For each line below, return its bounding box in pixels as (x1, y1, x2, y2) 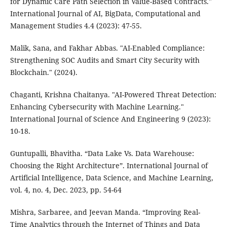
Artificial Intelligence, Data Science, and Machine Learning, (10, 172, 213, 182)
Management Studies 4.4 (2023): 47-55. (10, 20, 142, 30)
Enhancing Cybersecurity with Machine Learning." (10, 101, 184, 111)
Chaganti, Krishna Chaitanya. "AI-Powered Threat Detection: (10, 89, 216, 99)
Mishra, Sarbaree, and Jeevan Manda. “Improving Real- (10, 207, 200, 217)
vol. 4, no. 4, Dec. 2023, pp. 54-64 (10, 184, 122, 195)
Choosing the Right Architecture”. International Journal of (10, 160, 208, 170)
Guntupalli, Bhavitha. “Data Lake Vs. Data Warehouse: (10, 148, 194, 158)
